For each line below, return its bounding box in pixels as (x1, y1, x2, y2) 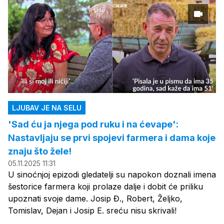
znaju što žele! (8, 146, 71, 157)
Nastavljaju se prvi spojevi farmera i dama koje (8, 132, 215, 143)
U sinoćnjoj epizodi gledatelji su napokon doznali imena (8, 169, 216, 180)
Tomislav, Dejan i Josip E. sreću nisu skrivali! (8, 205, 176, 216)
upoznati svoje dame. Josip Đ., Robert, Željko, (8, 193, 182, 204)
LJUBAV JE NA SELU (12, 103, 81, 112)
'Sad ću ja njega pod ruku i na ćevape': (8, 119, 178, 130)
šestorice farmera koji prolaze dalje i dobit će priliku (8, 181, 203, 192)
